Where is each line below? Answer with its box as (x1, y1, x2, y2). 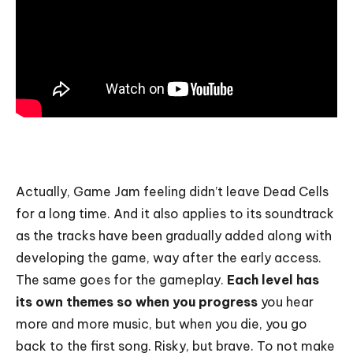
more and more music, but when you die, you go (16, 315, 307, 332)
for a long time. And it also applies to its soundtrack (16, 205, 334, 221)
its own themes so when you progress (16, 293, 258, 310)
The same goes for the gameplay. (16, 271, 227, 288)
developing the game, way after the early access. (16, 249, 321, 266)
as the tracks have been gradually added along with (16, 227, 332, 243)
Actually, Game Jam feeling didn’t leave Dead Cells (16, 183, 329, 199)
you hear (258, 293, 314, 310)
